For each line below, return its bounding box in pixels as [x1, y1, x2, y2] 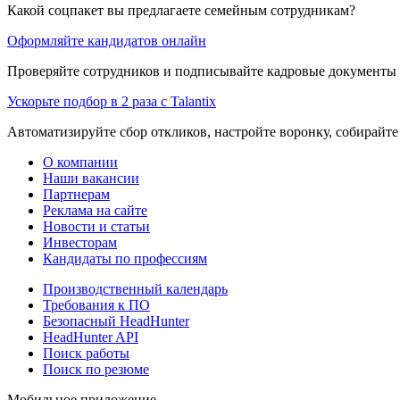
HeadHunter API [43, 329, 138, 345]
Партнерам [43, 186, 110, 202]
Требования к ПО [43, 296, 150, 312]
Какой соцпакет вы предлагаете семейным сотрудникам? [7, 2, 355, 18]
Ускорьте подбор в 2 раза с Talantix [7, 93, 216, 109]
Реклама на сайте [43, 202, 147, 218]
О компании [43, 154, 118, 170]
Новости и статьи [43, 218, 150, 234]
